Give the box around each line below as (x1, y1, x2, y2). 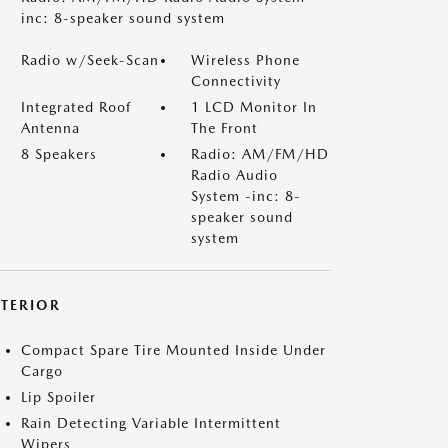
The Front (191, 120, 258, 136)
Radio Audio (191, 167, 278, 183)
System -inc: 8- (191, 188, 301, 204)
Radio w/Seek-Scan (21, 52, 159, 68)
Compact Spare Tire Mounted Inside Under (21, 342, 326, 358)
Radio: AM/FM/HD (191, 146, 329, 162)
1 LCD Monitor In (191, 99, 317, 115)
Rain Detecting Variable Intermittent (21, 415, 281, 431)
